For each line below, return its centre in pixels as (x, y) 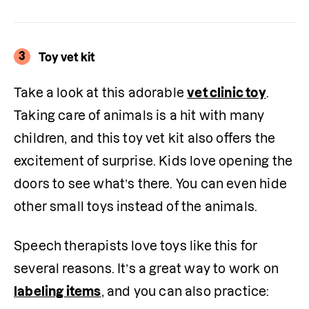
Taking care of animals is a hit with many (139, 115)
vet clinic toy (227, 92)
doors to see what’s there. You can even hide (150, 183)
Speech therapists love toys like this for (136, 246)
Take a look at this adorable (101, 92)
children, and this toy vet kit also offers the (145, 138)
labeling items (58, 291)
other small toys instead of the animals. (136, 206)
